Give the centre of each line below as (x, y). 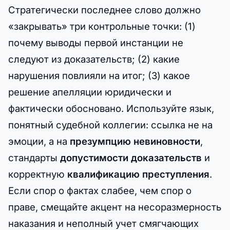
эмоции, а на (39, 141)
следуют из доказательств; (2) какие (94, 59)
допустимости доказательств (131, 157)
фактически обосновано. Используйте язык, (111, 108)
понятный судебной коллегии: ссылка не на (110, 124)
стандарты (34, 157)
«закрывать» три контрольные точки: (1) (102, 26)
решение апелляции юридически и (90, 92)
